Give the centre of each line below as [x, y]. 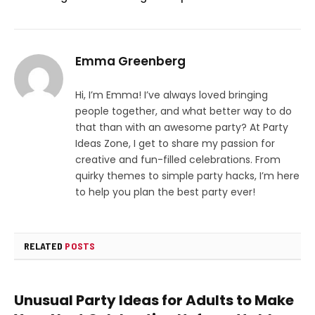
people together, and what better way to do [184, 111]
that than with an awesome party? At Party [182, 128]
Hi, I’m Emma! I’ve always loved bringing [172, 95]
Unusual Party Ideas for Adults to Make [154, 301]
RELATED [45, 246]
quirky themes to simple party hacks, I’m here [187, 176]
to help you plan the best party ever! [165, 192]
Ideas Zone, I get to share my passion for [175, 144]
